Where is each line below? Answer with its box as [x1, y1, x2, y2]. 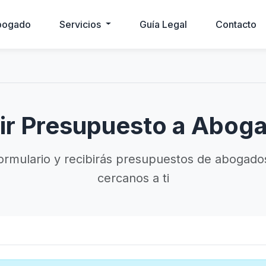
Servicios [59, 18, 103, 30]
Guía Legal [140, 18, 188, 30]
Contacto [216, 18, 257, 30]
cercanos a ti [97, 171, 169, 185]
